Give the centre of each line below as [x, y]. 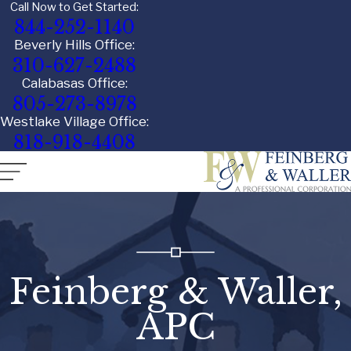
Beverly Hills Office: [74, 44]
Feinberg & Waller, [175, 291]
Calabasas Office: [74, 83]
